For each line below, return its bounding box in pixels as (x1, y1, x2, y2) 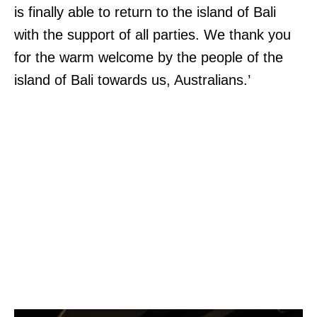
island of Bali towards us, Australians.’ (14, 71, 255, 88)
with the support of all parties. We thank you (14, 26, 291, 42)
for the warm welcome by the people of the (14, 49, 283, 65)
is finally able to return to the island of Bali (14, 4, 276, 20)
